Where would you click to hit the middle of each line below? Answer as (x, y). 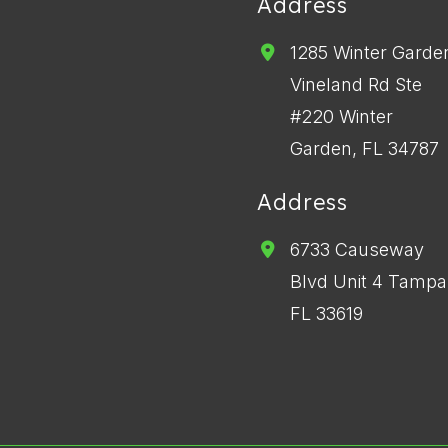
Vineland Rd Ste (355, 84)
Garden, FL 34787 (364, 148)
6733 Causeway (356, 249)
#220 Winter (341, 116)
